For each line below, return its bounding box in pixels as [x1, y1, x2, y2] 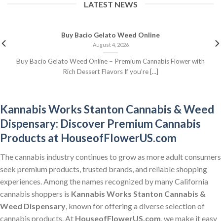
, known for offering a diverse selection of [66, 201, 205, 211]
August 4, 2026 [92, 41, 129, 48]
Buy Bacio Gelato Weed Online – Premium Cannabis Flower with [16, 57, 205, 66]
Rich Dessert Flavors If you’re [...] [63, 68, 158, 76]
